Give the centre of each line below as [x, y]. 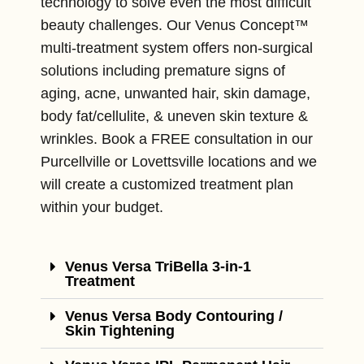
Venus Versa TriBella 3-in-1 [158, 267]
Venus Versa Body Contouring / [174, 316]
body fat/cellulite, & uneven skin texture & [174, 117]
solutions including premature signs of [163, 71]
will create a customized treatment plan [167, 185]
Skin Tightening [120, 331]
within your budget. [102, 208]
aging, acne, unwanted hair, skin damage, [175, 94]
